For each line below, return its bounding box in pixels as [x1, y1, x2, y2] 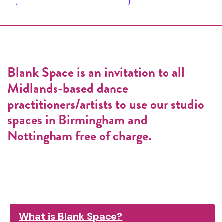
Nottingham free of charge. [7, 126, 151, 145]
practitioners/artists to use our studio [7, 95, 204, 113]
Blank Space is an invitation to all [7, 63, 185, 82]
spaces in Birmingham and [7, 111, 148, 129]
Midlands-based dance [7, 79, 128, 98]
